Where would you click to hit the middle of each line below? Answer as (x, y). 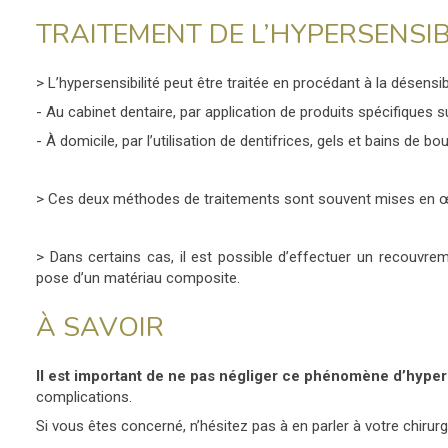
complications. (84, 396)
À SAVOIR (100, 327)
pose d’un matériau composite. (138, 277)
